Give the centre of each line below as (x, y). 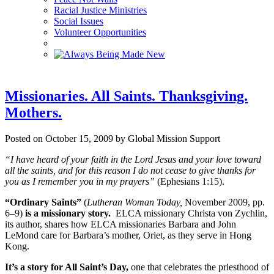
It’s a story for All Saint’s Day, (67, 267)
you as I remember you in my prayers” (80, 181)
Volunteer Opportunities (100, 32)
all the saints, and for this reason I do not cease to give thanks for (130, 170)
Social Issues (79, 21)
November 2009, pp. (224, 202)
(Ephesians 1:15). (190, 181)
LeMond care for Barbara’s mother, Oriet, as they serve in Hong (128, 235)
